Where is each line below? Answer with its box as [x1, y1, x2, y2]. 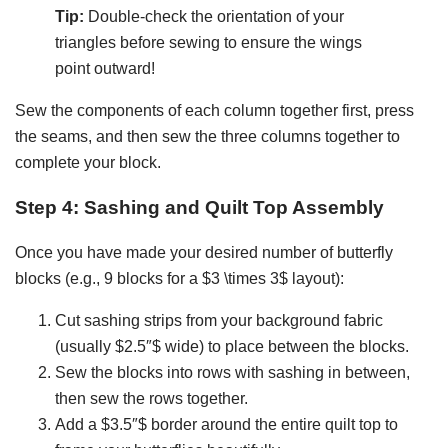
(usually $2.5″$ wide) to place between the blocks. [55, 337, 409, 355]
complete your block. [15, 154, 161, 172]
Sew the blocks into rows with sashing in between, [55, 363, 410, 381]
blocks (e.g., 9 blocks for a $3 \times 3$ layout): [15, 269, 344, 287]
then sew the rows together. [55, 389, 248, 407]
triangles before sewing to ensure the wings [55, 34, 362, 52]
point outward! [55, 60, 155, 78]
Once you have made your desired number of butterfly [15, 243, 393, 261]
